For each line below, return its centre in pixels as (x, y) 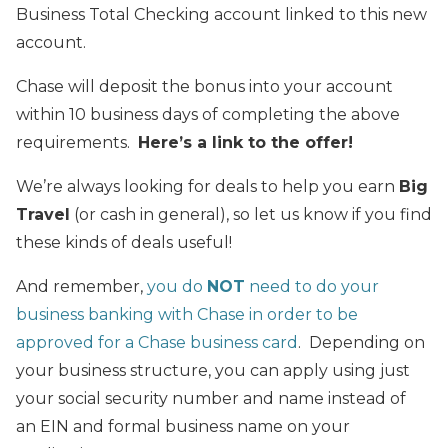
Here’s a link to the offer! (245, 142)
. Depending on (361, 342)
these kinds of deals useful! (124, 242)
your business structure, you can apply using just (213, 370)
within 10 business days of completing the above (208, 114)
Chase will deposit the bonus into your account (204, 86)
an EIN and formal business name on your (183, 426)
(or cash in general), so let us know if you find (251, 214)
